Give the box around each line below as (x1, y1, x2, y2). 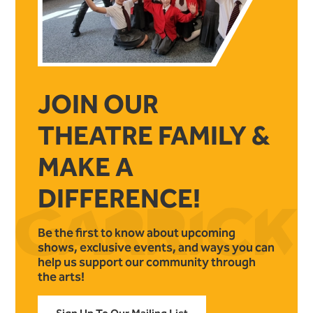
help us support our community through (38, 254, 256, 270)
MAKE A (38, 151, 133, 183)
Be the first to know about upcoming (38, 224, 235, 240)
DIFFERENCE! (38, 182, 201, 214)
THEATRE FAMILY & (38, 119, 270, 152)
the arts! (38, 268, 87, 284)
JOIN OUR (38, 88, 159, 120)
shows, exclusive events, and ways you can (38, 239, 275, 255)
